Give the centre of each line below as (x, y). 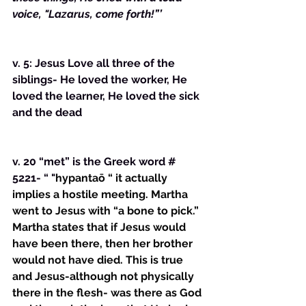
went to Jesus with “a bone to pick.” (107, 211)
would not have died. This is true (99, 260)
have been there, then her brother (104, 244)
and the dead (47, 112)
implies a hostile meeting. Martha (101, 194)
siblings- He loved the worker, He (101, 80)
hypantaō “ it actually (113, 178)
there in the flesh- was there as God (108, 293)
